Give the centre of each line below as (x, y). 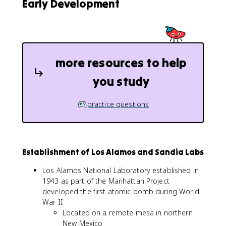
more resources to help (121, 63)
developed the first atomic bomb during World (121, 191)
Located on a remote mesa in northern (128, 212)
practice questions (118, 104)
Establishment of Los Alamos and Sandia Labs (113, 152)
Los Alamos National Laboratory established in (121, 170)
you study (121, 81)
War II (53, 202)
